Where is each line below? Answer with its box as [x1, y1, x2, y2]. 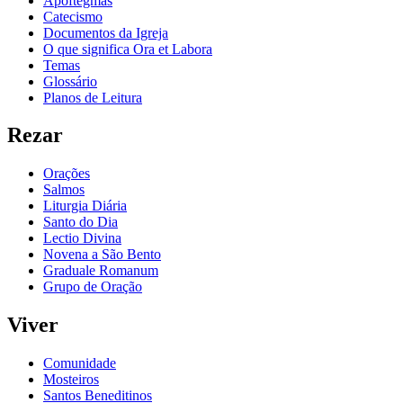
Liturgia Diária [43, 198, 127, 214]
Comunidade [43, 355, 116, 372]
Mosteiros [43, 372, 99, 388]
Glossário [43, 73, 97, 89]
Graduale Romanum [43, 263, 158, 279]
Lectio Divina [43, 230, 121, 246]
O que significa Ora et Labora [43, 40, 212, 57]
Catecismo [43, 8, 103, 24]
